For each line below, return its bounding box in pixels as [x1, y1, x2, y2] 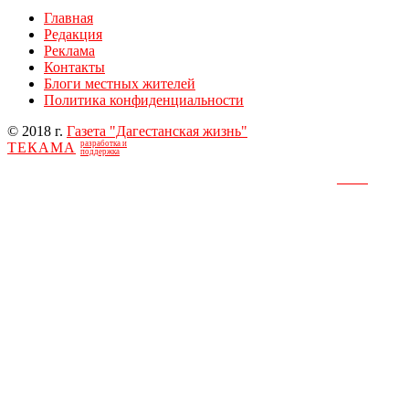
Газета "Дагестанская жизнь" [67, 123, 247, 140]
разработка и [80, 139, 127, 149]
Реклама [44, 43, 95, 59]
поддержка [80, 147, 120, 157]
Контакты [44, 59, 105, 76]
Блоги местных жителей [44, 76, 195, 92]
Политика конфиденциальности [44, 92, 244, 109]
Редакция [44, 26, 102, 43]
